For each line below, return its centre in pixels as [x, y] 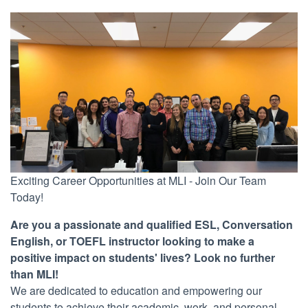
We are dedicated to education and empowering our [136, 291]
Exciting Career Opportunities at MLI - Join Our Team [138, 181]
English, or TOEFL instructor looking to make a [132, 241]
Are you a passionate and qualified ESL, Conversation [152, 225]
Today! [27, 197]
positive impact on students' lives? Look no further [143, 258]
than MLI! [34, 274]
